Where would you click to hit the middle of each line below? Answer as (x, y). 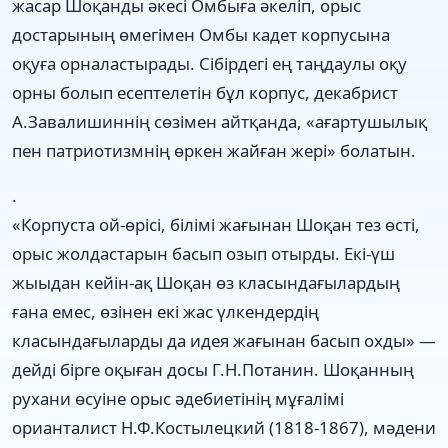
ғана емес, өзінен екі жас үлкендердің (165, 311)
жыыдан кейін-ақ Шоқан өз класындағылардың (206, 282)
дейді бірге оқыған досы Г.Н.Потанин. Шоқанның (213, 369)
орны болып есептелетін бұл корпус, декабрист (205, 92)
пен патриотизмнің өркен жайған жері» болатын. (214, 150)
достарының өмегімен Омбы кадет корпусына (201, 34)
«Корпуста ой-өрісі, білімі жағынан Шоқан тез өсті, (216, 224)
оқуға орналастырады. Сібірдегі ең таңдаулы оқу (209, 63)
